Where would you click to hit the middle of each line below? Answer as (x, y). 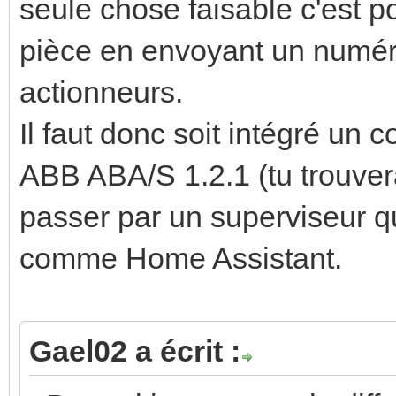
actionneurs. (101, 91)
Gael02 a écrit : (135, 350)
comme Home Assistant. (181, 258)
